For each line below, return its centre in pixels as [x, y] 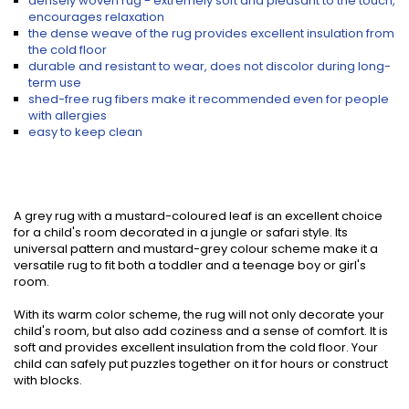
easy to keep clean [85, 132]
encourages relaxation [96, 17]
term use [55, 83]
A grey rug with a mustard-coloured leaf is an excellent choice [198, 216]
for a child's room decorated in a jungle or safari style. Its [181, 232]
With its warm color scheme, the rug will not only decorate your [199, 315]
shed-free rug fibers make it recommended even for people [209, 99]
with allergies [68, 115]
